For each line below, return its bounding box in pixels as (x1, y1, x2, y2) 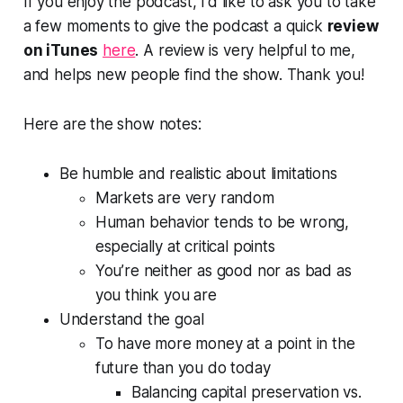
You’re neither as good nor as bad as (94, 261, 352, 280)
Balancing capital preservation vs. (130, 382, 362, 401)
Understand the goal (58, 309, 204, 328)
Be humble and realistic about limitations (58, 164, 337, 183)
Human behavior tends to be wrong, (94, 212, 350, 231)
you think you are (94, 285, 217, 304)
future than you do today (94, 358, 271, 377)
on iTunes (22, 40, 99, 59)
